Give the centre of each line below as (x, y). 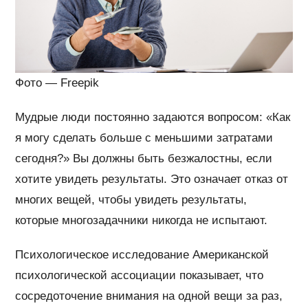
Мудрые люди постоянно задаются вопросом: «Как (153, 117)
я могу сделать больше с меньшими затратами (144, 137)
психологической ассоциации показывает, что (140, 275)
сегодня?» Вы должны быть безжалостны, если (144, 158)
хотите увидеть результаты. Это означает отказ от (152, 179)
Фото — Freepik (57, 82)
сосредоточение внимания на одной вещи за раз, (149, 296)
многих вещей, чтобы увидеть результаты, (131, 199)
